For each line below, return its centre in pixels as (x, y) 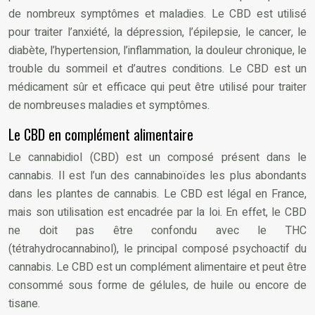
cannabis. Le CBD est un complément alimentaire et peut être (157, 267)
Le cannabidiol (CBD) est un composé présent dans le (157, 157)
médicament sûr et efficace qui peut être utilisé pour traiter (157, 87)
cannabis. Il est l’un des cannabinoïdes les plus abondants (157, 175)
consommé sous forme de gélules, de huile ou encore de (157, 285)
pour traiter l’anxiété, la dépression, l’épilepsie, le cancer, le (157, 32)
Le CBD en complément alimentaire (101, 134)
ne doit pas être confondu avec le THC (157, 230)
